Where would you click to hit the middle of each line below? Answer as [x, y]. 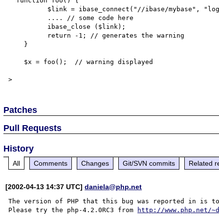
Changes [95, 163]
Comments [51, 163]
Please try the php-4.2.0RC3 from [73, 210]
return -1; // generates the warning [28, 35]
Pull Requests [33, 128]
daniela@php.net [113, 186]
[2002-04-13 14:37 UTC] [45, 186]
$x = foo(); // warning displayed [16, 62]
